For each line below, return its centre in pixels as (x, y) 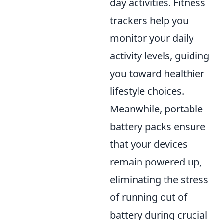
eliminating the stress (159, 179)
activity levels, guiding (160, 56)
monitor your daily (152, 38)
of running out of (149, 197)
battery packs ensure (158, 126)
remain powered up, (156, 162)
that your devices (149, 144)
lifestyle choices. (147, 91)
